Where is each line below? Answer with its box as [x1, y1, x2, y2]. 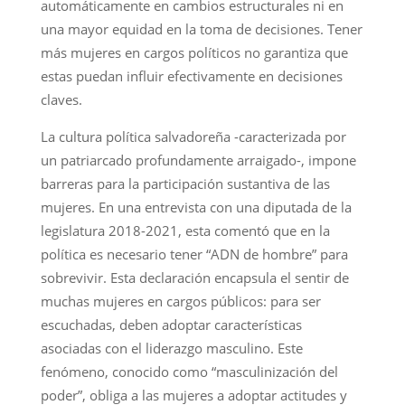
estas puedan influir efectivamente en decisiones [40, 66, 343, 85]
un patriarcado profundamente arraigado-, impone [40, 150, 356, 169]
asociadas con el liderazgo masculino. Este [40, 338, 303, 357]
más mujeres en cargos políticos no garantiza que [40, 42, 348, 61]
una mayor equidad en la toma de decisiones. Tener [40, 19, 363, 38]
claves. [40, 89, 86, 108]
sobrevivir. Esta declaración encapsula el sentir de [40, 268, 349, 287]
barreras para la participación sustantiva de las [40, 174, 330, 193]
